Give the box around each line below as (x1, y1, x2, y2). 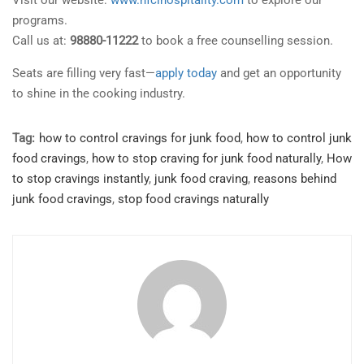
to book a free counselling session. (138, 33, 333, 49)
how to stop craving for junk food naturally (92, 151, 321, 167)
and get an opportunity (217, 66, 341, 81)
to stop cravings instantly (12, 171, 149, 187)
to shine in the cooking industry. (12, 86, 185, 102)
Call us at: (12, 33, 70, 49)
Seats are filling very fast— (12, 66, 155, 81)
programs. (12, 13, 67, 28)
